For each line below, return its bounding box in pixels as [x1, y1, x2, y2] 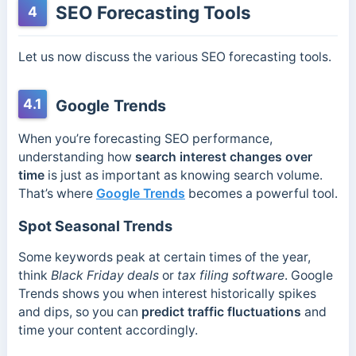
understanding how [17, 149, 135, 165]
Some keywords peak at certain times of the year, [17, 249, 311, 265]
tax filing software [176, 267, 284, 283]
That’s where [17, 186, 96, 202]
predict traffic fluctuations [141, 304, 301, 319]
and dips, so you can [17, 304, 141, 319]
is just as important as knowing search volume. [44, 168, 323, 184]
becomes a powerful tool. [184, 186, 338, 202]
